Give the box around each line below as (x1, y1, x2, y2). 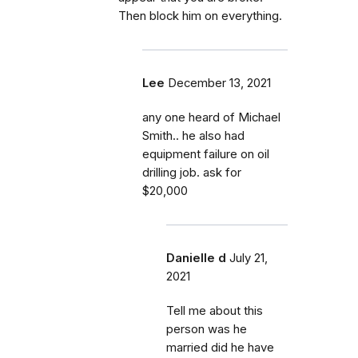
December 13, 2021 (168, 76, 271, 90)
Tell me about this (166, 304, 263, 318)
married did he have (166, 340, 274, 355)
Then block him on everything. (118, 9, 282, 23)
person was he (166, 322, 247, 336)
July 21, (229, 251, 268, 265)
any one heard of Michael (142, 110, 280, 125)
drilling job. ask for (142, 165, 241, 180)
